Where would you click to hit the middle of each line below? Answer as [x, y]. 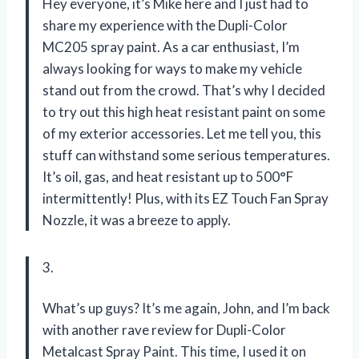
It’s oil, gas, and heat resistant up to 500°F [168, 177]
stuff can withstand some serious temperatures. [186, 155]
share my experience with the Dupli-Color [165, 26]
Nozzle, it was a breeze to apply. [137, 220]
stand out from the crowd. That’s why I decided [184, 91]
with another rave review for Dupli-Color [164, 330]
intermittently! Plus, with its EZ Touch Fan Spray [186, 199]
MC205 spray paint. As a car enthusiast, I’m [171, 47]
